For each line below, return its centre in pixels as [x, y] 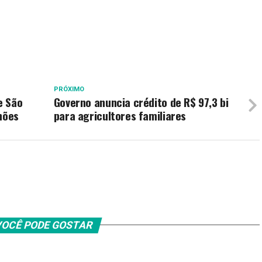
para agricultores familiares [120, 115]
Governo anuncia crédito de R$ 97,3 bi [141, 102]
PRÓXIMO [69, 89]
